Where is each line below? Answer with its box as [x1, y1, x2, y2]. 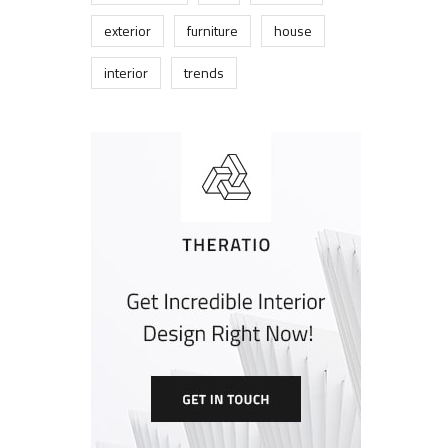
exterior [104, 20, 151, 41]
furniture [187, 20, 238, 41]
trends [184, 62, 224, 83]
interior [104, 62, 148, 83]
